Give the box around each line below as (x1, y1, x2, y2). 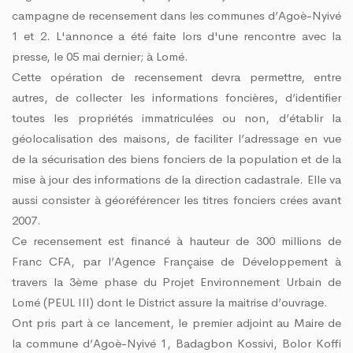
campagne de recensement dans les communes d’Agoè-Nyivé (12, 7, 341, 23)
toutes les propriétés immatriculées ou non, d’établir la (12, 110, 341, 125)
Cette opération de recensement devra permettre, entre (12, 69, 341, 84)
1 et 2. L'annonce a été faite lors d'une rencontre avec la (12, 28, 341, 43)
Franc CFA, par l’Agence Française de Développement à (12, 253, 341, 269)
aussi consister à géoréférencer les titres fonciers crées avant (12, 191, 341, 207)
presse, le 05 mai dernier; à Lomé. (12, 48, 191, 64)
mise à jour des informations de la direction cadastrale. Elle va (12, 171, 341, 187)
